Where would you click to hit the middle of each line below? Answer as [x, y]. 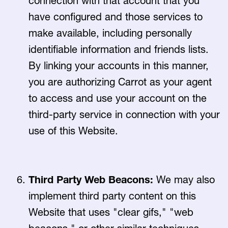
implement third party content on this [112, 196]
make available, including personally [110, 33]
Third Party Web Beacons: [92, 180]
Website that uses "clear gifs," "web [111, 212]
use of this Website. [74, 131]
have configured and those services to [116, 17]
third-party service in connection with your [124, 115]
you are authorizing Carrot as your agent [120, 82]
